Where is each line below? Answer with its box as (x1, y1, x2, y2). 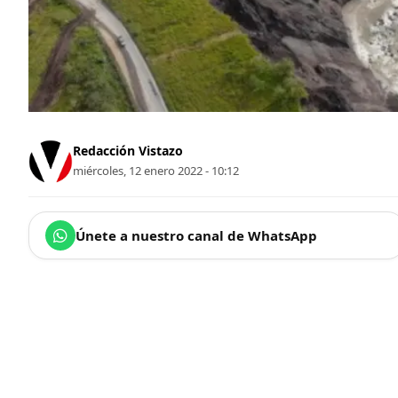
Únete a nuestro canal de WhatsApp (76, 227, 317, 245)
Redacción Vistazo (73, 141, 183, 159)
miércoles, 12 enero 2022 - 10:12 (73, 162, 239, 179)
